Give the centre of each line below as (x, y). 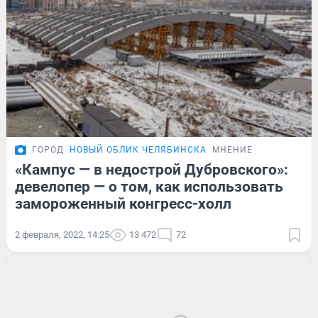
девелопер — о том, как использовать (149, 186)
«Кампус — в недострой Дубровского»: (152, 169)
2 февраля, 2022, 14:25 (62, 234)
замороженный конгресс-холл (123, 203)
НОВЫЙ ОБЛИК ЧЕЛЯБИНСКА (138, 149)
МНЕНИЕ (232, 149)
